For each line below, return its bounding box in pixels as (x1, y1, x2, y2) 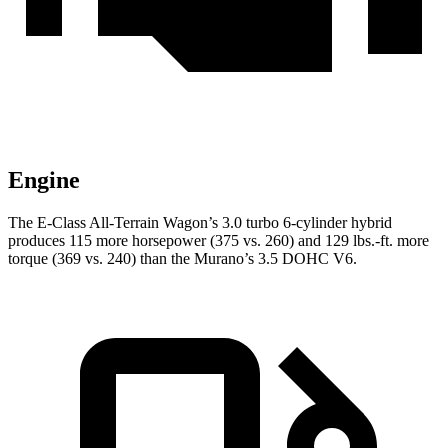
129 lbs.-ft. (325, 232, 393, 250)
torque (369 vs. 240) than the (8, 250, 194, 268)
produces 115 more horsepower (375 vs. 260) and (8, 232, 325, 250)
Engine (8, 167, 80, 194)
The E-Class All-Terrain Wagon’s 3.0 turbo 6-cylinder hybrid (8, 214, 392, 232)
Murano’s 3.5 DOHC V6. (194, 250, 357, 268)
